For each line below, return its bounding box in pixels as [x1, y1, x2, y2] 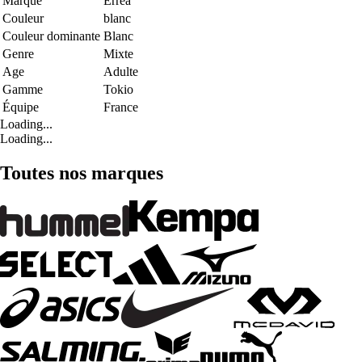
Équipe [2, 100, 39, 115]
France [103, 100, 138, 115]
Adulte [103, 65, 138, 79]
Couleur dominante [2, 29, 100, 44]
